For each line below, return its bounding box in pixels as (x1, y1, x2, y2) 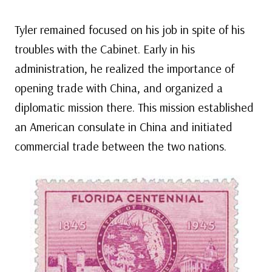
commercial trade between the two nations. (15, 138, 226, 154)
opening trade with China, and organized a (15, 80, 223, 96)
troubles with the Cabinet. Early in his (15, 41, 195, 57)
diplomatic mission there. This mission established (15, 100, 254, 115)
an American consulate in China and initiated (15, 119, 233, 135)
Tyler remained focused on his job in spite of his (15, 22, 245, 38)
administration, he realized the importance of (15, 61, 234, 76)
